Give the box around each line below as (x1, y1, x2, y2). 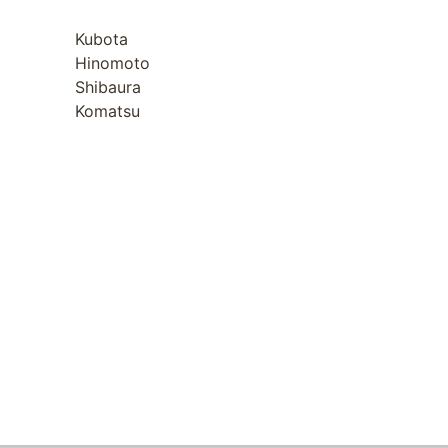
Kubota (74, 28, 128, 49)
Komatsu (74, 100, 140, 121)
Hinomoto (74, 52, 150, 73)
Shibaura (74, 76, 141, 97)
